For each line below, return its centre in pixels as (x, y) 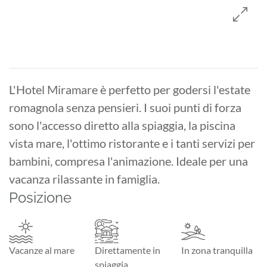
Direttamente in (128, 250)
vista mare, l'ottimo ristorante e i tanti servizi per (132, 143)
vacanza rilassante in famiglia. (84, 178)
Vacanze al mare (42, 250)
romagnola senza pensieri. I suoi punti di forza (125, 107)
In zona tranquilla (217, 250)
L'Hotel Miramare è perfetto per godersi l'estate (130, 89)
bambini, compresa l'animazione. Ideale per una (128, 161)
